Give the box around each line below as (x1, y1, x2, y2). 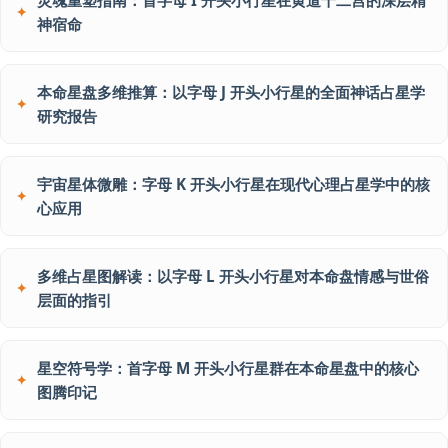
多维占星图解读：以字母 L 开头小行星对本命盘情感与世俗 (37, 266, 429, 286)
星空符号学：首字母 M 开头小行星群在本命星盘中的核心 (37, 358, 419, 378)
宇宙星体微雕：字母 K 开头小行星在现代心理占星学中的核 (37, 174, 430, 194)
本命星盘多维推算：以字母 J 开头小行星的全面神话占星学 (37, 82, 425, 102)
